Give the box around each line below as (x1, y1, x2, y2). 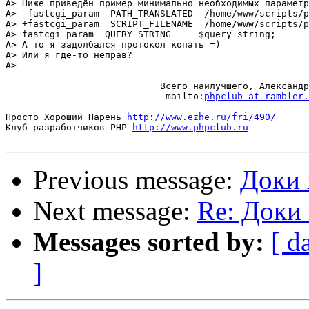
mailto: (6, 91, 204, 102)
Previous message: (33, 165, 240, 195)
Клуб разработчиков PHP (6, 122, 132, 133)
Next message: (33, 196, 197, 226)
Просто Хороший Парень (6, 112, 127, 123)
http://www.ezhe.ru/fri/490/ (127, 112, 276, 123)
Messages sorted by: (33, 227, 264, 257)
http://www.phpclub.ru (132, 122, 248, 133)
